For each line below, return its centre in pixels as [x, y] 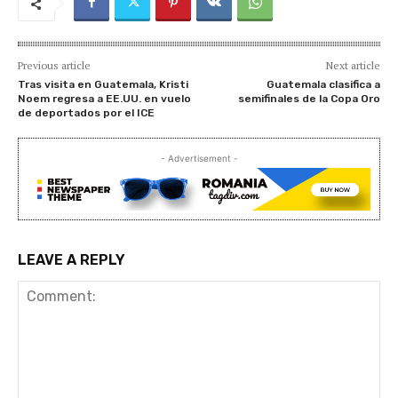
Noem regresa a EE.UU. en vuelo [104, 98]
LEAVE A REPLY [72, 259]
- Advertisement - [199, 158]
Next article [353, 65]
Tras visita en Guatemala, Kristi [103, 84]
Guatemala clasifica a [323, 84]
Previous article [54, 65]
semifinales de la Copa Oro [309, 98]
